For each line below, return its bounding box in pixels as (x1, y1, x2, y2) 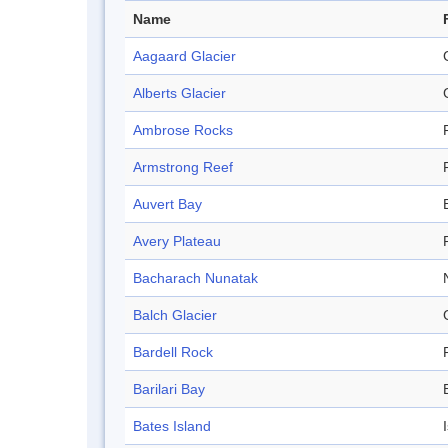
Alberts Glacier (133, 85, 226, 102)
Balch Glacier (133, 307, 217, 324)
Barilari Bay (133, 381, 205, 398)
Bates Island (133, 418, 211, 435)
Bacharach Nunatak (133, 270, 258, 287)
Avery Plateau (133, 233, 221, 250)
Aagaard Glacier (133, 48, 236, 65)
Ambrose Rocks (133, 122, 233, 139)
